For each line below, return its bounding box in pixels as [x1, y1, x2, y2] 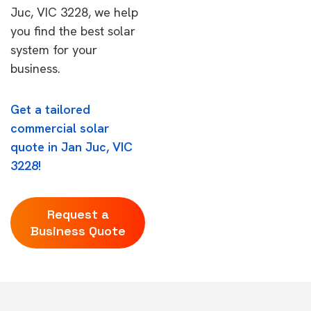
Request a [47, 206, 109, 222]
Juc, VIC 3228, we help [10, 4, 138, 20]
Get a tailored [10, 101, 90, 117]
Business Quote [30, 223, 126, 239]
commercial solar [10, 120, 109, 136]
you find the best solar [10, 23, 135, 39]
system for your [10, 42, 97, 58]
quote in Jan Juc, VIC [10, 139, 133, 155]
